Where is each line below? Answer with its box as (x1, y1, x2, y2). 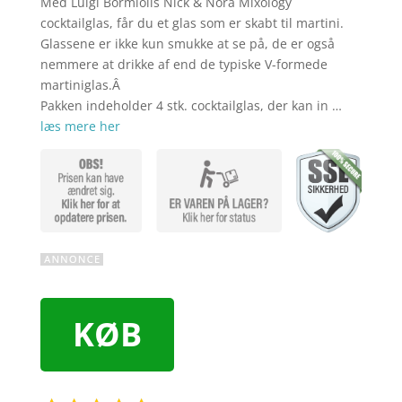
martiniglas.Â (39, 76, 124, 94)
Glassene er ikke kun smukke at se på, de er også (39, 35, 335, 53)
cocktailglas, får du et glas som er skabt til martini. (39, 14, 344, 32)
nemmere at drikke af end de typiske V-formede (39, 56, 328, 74)
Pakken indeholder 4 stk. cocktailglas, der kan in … (39, 97, 342, 115)
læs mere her (39, 118, 120, 135)
